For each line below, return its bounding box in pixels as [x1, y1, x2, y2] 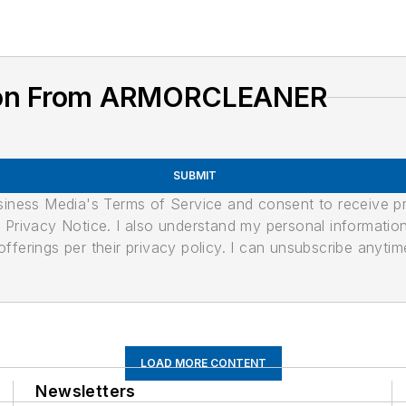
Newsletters [35, 382, 136, 401]
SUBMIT [173, 169, 217, 183]
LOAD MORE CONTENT [140, 356, 266, 371]
